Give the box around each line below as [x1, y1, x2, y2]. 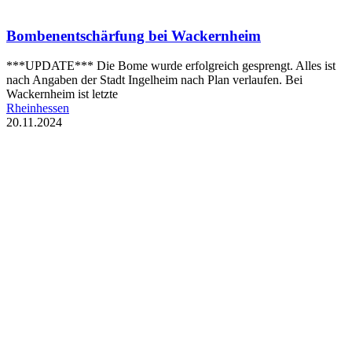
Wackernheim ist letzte [6, 87, 118, 101]
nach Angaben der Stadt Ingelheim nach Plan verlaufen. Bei [6, 73, 302, 87]
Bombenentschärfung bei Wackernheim [6, 27, 261, 44]
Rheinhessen [6, 101, 69, 115]
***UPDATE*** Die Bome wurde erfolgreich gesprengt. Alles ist [6, 59, 335, 73]
